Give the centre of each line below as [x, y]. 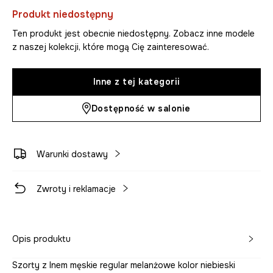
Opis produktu [41, 239]
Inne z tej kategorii [136, 82]
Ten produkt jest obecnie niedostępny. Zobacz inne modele [133, 34]
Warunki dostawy [72, 154]
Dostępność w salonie [141, 109]
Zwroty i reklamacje [76, 189]
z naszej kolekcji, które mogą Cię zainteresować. [111, 47]
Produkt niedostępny [63, 15]
